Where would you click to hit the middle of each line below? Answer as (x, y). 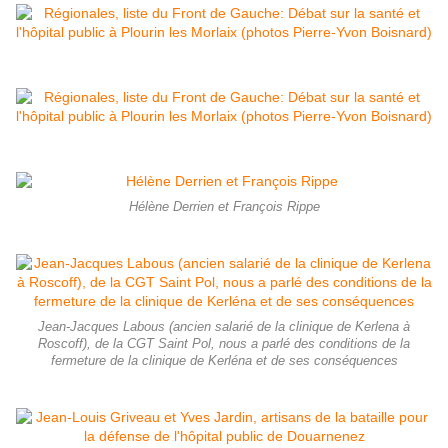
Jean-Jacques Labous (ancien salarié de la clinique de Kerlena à (224, 327)
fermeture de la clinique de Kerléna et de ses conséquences (224, 361)
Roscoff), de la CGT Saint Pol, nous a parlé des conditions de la (224, 344)
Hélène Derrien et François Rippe (224, 207)
